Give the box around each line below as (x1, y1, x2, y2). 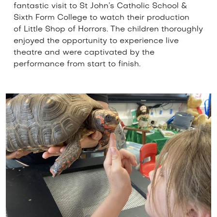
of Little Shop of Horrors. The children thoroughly (14, 26, 203, 34)
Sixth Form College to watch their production (14, 14, 189, 22)
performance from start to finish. (14, 61, 140, 69)
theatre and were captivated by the (14, 49, 155, 57)
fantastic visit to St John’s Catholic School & (14, 2, 187, 11)
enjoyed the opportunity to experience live (14, 37, 179, 46)
